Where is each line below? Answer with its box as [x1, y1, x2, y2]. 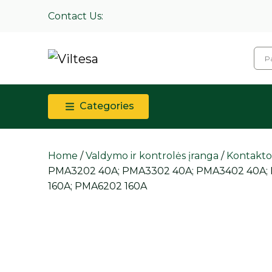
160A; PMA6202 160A [48, 180, 148, 192]
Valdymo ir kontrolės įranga [86, 150, 219, 162]
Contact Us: [48, 10, 104, 22]
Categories [77, 100, 135, 112]
